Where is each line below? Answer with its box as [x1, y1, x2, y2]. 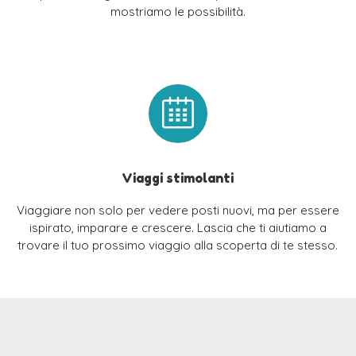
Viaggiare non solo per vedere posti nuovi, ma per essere [16, 203, 339, 219]
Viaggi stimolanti [122, 170, 234, 187]
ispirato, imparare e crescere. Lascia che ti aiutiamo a [29, 220, 327, 236]
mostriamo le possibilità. [110, 4, 246, 20]
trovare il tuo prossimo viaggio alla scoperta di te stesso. [17, 238, 339, 253]
